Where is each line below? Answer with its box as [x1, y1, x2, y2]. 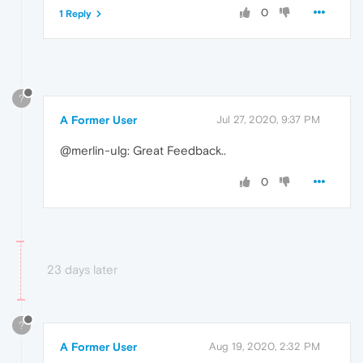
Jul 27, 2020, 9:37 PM [216, 113, 320, 126]
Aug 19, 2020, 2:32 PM [209, 340, 320, 352]
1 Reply [59, 8, 92, 20]
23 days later [47, 262, 117, 276]
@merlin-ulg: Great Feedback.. [60, 143, 226, 157]
